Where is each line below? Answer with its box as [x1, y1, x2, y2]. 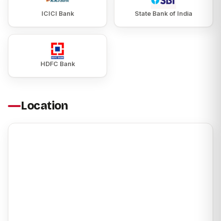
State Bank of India [135, 10, 192, 18]
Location [21, 99, 68, 113]
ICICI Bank [41, 10, 74, 18]
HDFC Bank [40, 60, 75, 68]
